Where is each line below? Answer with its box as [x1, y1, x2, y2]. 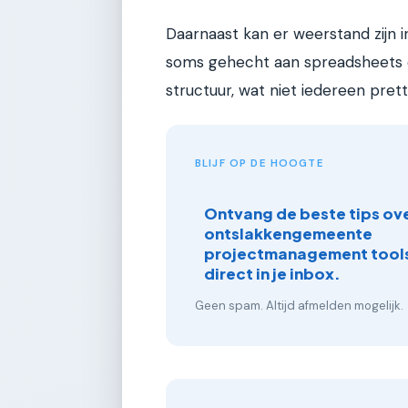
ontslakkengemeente [204, 223, 373, 243]
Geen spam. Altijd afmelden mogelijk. [195, 297, 403, 313]
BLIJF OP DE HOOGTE [195, 157, 324, 170]
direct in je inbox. [204, 263, 342, 283]
